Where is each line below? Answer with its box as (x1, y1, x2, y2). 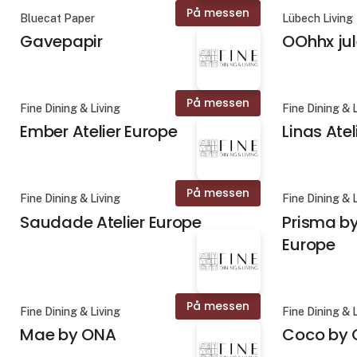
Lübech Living (282, 12, 354, 25)
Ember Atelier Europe (20, 120, 178, 143)
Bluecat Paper (20, 12, 96, 25)
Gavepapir (20, 30, 103, 53)
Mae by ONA (20, 323, 116, 346)
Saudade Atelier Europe (20, 210, 202, 233)
